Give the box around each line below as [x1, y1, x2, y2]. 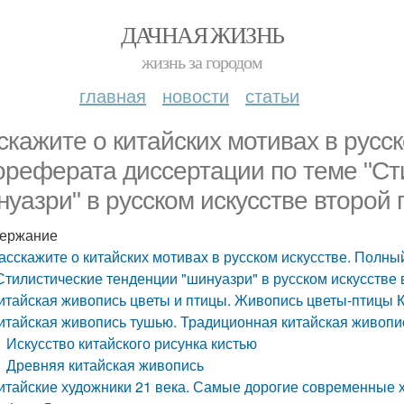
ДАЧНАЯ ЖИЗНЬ [120, 19, 284, 50]
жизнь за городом [142, 50, 262, 74]
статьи [245, 82, 299, 108]
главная [79, 82, 146, 108]
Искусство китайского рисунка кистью [6, 333, 258, 353]
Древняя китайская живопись [6, 354, 205, 375]
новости [162, 82, 229, 108]
